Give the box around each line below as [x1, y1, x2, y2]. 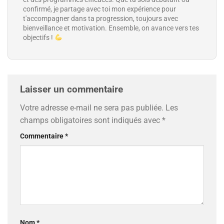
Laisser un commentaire [20, 83, 123, 95]
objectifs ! [23, 33, 54, 42]
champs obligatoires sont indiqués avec [20, 115, 162, 125]
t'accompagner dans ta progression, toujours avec [23, 14, 178, 23]
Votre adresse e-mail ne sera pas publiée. [20, 103, 163, 113]
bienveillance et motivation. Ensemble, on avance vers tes [23, 24, 199, 32]
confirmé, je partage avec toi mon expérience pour [23, 5, 176, 13]
